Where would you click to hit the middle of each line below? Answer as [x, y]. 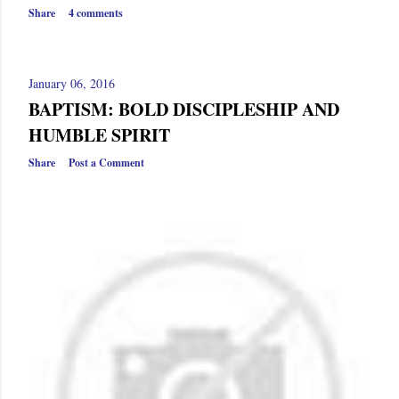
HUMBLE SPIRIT [99, 135]
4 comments [96, 13]
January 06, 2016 [72, 83]
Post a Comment [106, 163]
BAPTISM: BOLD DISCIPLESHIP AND [184, 109]
